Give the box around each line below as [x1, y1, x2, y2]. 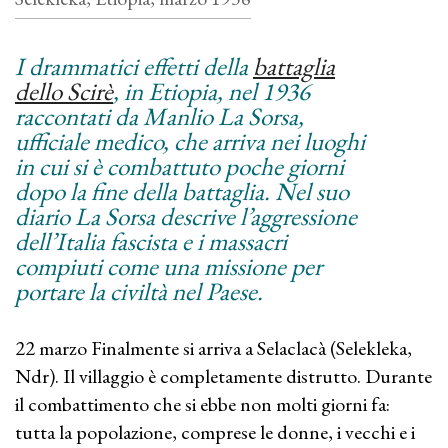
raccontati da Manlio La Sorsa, [15, 100, 304, 132]
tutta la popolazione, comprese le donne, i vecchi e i [15, 419, 415, 445]
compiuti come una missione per [15, 250, 322, 282]
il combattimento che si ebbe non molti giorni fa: [15, 391, 390, 417]
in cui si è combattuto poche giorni [15, 150, 344, 182]
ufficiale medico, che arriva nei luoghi [15, 125, 365, 157]
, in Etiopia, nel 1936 [113, 75, 310, 107]
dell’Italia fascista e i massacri [15, 225, 287, 257]
